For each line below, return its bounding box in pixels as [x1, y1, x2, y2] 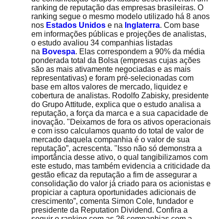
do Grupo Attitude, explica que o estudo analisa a [31, 100, 201, 109]
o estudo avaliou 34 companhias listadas [31, 39, 173, 47]
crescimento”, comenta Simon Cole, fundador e [31, 197, 194, 205]
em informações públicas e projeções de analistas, [31, 30, 206, 38]
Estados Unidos [46, 21, 106, 29]
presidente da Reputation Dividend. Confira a [31, 206, 188, 214]
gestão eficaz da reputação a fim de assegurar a [31, 171, 197, 179]
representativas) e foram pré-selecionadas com [31, 74, 194, 82]
